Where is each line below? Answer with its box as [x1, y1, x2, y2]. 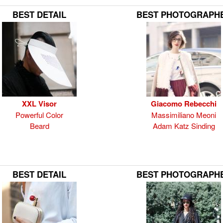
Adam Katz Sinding [152, 120, 215, 131]
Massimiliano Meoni [151, 110, 216, 120]
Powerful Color [15, 110, 63, 120]
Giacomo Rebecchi [151, 98, 217, 109]
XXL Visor [22, 98, 57, 109]
